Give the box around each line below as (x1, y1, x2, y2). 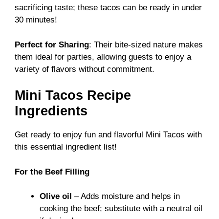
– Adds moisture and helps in (72, 192, 180, 201)
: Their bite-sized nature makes (89, 40, 203, 49)
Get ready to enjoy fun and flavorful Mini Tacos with (15, 130, 202, 140)
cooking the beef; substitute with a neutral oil (40, 204, 202, 214)
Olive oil (40, 192, 72, 201)
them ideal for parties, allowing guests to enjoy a (15, 52, 191, 62)
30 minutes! (15, 15, 57, 25)
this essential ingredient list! (15, 142, 117, 152)
